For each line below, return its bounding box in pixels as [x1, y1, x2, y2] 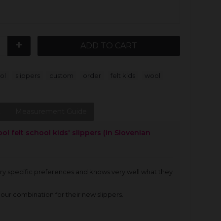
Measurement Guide [15, 107, 87, 116]
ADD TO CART [80, 41, 137, 50]
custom [49, 72, 74, 79]
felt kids [110, 72, 135, 79]
